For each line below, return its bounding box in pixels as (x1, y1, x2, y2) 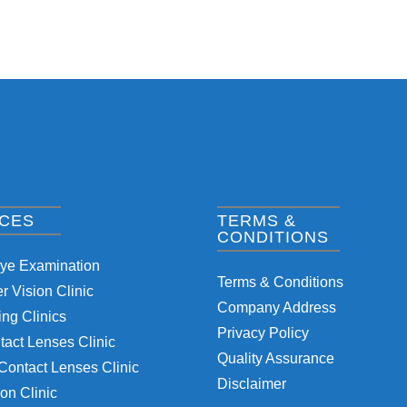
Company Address (217, 300, 336, 315)
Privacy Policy (217, 325, 309, 341)
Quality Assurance (217, 351, 334, 366)
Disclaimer (217, 376, 286, 392)
